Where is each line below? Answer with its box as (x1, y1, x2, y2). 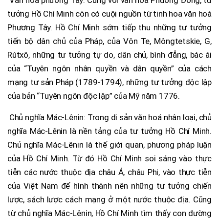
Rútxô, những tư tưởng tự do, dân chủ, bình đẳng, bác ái (7, 49, 212, 60)
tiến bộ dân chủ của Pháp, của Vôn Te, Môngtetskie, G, (7, 36, 212, 46)
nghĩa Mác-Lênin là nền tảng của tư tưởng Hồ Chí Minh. (7, 126, 212, 136)
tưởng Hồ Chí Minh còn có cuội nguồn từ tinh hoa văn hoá (7, 8, 212, 19)
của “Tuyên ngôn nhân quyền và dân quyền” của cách (7, 63, 212, 73)
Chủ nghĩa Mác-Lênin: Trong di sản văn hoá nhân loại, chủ (7, 112, 212, 122)
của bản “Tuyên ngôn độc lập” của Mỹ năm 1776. (7, 90, 180, 101)
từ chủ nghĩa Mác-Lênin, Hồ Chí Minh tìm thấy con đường (7, 208, 212, 218)
